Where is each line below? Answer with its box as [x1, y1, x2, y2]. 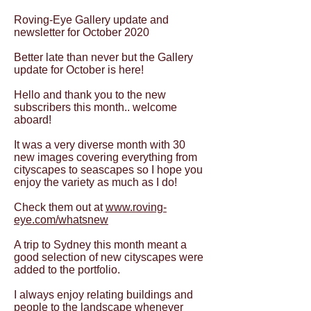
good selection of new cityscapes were [14, 251, 203, 263]
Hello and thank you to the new [14, 89, 166, 101]
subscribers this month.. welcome [14, 101, 177, 113]
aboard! [14, 114, 51, 126]
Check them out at [14, 201, 106, 213]
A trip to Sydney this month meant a [14, 239, 187, 251]
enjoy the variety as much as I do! [14, 176, 177, 188]
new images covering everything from [14, 151, 197, 163]
